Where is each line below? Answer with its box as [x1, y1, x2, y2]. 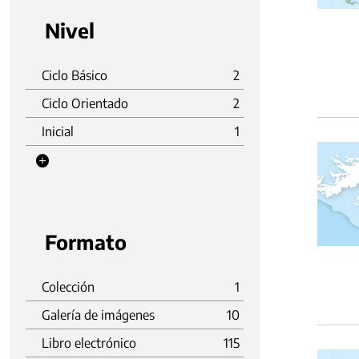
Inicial [42, 123, 74, 139]
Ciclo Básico [42, 67, 107, 83]
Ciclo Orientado [42, 95, 128, 111]
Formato [45, 229, 127, 255]
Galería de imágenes [42, 307, 155, 323]
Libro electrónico [42, 335, 136, 351]
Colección [42, 279, 95, 295]
